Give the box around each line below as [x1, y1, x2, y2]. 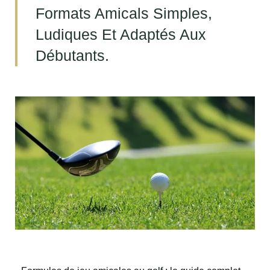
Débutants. [36, 47, 109, 64]
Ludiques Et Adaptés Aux [36, 26, 206, 43]
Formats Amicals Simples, [36, 5, 212, 22]
